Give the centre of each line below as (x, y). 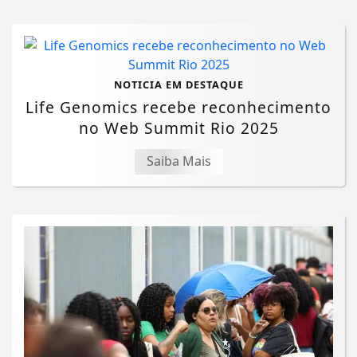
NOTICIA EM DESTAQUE (178, 84)
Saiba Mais (178, 161)
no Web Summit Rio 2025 (178, 127)
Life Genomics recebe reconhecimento (178, 107)
